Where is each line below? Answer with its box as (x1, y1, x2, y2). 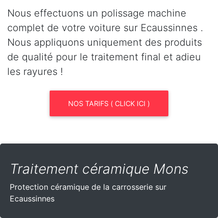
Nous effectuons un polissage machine (7, 7, 186, 19)
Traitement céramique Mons (10, 160, 188, 177)
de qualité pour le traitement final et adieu (7, 51, 201, 63)
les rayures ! (7, 65, 63, 77)
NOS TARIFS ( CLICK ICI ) (68, 99, 150, 108)
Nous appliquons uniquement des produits (7, 36, 202, 48)
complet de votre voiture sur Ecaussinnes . (7, 21, 203, 34)
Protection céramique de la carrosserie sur (10, 182, 166, 192)
